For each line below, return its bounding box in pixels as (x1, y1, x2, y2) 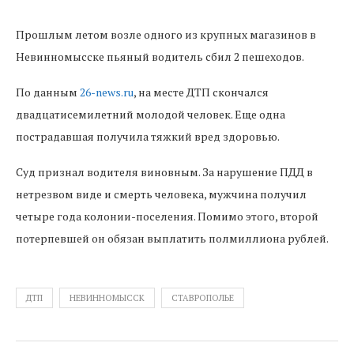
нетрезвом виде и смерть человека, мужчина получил (16, 186, 307, 201)
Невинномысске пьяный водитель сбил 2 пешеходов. (16, 49, 304, 64)
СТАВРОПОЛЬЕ (171, 292, 234, 303)
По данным (16, 85, 80, 100)
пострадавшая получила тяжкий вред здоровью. (16, 129, 280, 144)
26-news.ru (80, 85, 134, 100)
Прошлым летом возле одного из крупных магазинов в (16, 27, 316, 42)
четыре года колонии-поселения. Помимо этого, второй (16, 209, 318, 224)
